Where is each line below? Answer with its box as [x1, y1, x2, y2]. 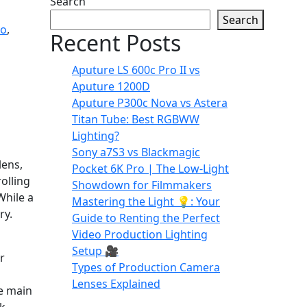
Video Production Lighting [72, 226, 208, 242]
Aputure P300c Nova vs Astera [72, 95, 228, 110]
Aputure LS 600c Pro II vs [72, 62, 200, 77]
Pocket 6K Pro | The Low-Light [72, 160, 229, 176]
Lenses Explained [72, 275, 160, 291]
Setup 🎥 [72, 243, 119, 258]
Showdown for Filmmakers [72, 177, 212, 193]
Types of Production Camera [72, 259, 220, 275]
